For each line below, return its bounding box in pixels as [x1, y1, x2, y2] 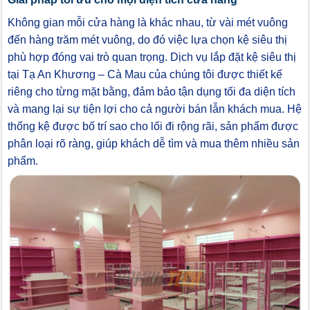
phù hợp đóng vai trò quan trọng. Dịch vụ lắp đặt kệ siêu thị [8, 51, 296, 64]
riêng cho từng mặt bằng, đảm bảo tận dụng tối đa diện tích [8, 86, 295, 98]
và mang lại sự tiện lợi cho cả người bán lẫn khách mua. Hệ [8, 103, 302, 116]
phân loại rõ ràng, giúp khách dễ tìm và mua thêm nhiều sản [8, 138, 300, 150]
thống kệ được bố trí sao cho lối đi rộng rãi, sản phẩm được [8, 120, 298, 133]
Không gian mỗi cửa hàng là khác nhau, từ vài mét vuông [8, 17, 288, 29]
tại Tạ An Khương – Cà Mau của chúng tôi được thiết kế [8, 69, 282, 81]
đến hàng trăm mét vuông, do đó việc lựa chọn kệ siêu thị [8, 34, 287, 46]
